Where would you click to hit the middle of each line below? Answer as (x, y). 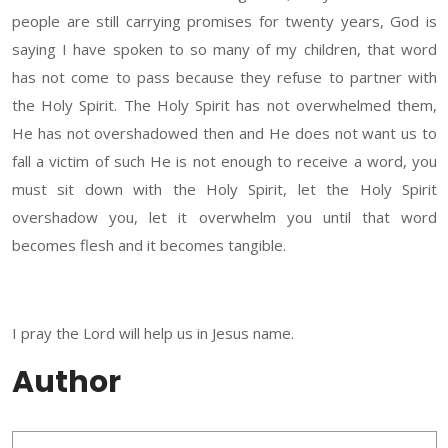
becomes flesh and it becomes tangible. (149, 245)
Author (66, 382)
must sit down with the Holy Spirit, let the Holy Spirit (224, 189)
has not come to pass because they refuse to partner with (224, 77)
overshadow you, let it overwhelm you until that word (224, 217)
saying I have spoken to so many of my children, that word (224, 49)
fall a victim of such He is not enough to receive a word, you (224, 161)
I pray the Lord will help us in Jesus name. (153, 333)
